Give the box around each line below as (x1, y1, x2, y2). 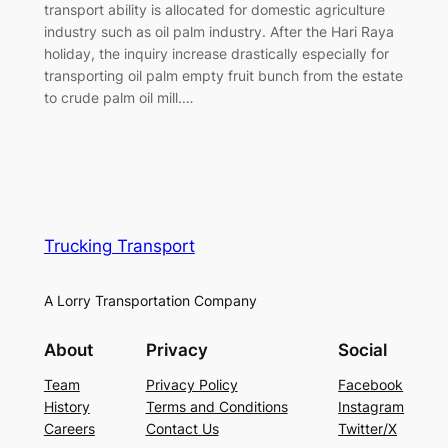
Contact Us (145, 420, 219, 438)
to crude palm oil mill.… (43, 88, 194, 106)
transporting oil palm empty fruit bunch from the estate (43, 66, 403, 84)
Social (338, 340, 388, 361)
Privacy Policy (145, 376, 238, 394)
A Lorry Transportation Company (43, 291, 257, 309)
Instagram (338, 398, 405, 416)
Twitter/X (338, 420, 398, 438)
